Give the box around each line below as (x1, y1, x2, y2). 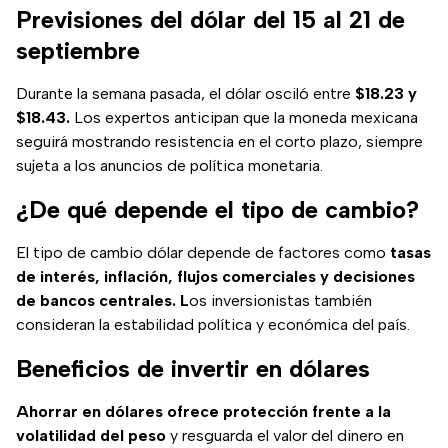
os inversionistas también (189, 291, 372, 311)
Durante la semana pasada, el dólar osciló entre (16, 84, 355, 104)
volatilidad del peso (16, 426, 166, 446)
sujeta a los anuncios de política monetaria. (16, 156, 323, 176)
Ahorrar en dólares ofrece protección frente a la (16, 402, 391, 422)
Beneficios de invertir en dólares (16, 354, 370, 384)
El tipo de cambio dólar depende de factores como (16, 243, 390, 263)
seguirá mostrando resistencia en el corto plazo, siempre (16, 132, 423, 152)
